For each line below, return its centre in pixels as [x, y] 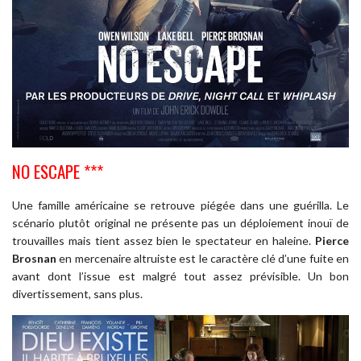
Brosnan [34, 258]
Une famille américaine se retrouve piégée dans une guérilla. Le [180, 205]
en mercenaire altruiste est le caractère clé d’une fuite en [203, 258]
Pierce [332, 240]
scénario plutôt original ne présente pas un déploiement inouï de [180, 222]
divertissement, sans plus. [77, 293]
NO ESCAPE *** [58, 172]
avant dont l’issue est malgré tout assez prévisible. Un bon [180, 276]
